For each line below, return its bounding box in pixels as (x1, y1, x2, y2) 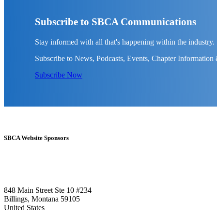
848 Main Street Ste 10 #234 (4, 186, 92, 195)
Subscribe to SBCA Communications (35, 16, 196, 28)
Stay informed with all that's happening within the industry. (35, 38, 215, 46)
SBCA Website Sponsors (4, 134, 69, 142)
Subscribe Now (35, 71, 82, 79)
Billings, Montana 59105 (4, 195, 80, 203)
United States (4, 203, 45, 212)
